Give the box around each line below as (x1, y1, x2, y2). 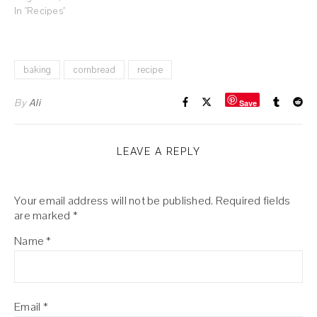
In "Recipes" (14, 4, 65, 17)
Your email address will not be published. (14, 192, 214, 208)
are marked (14, 207, 73, 223)
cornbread (73, 63, 115, 76)
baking (23, 63, 51, 76)
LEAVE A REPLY (116, 144, 201, 158)
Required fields (215, 192, 291, 208)
